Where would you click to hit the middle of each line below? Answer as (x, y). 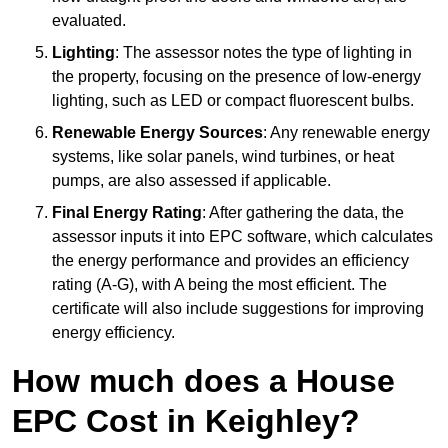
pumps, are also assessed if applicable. (191, 181)
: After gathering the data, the (303, 213)
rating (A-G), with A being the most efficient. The (219, 285)
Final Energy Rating (127, 213)
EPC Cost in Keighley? (186, 421)
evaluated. (89, 21)
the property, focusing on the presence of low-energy (236, 77)
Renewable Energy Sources (157, 133)
